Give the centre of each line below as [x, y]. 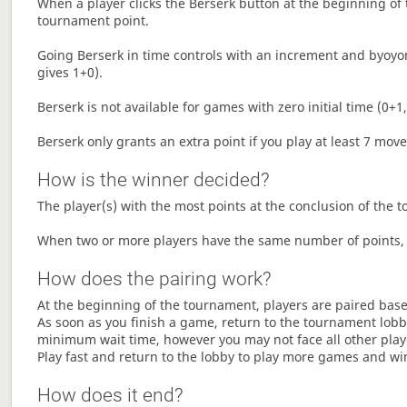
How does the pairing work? [155, 279]
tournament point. [94, 21]
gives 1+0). [70, 73]
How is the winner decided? [154, 180]
